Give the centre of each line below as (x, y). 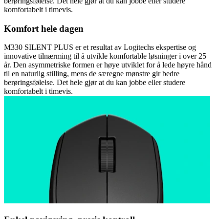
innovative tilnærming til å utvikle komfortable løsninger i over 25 (105, 56)
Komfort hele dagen (44, 28)
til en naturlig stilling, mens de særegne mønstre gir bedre (92, 74)
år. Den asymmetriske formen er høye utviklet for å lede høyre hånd (108, 65)
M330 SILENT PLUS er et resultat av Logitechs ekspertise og (100, 47)
